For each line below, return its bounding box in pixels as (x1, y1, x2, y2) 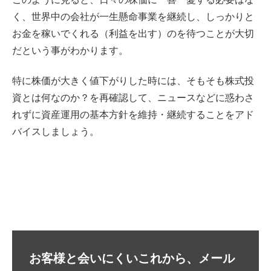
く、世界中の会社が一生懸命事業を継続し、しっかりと (12, 11, 254, 22)
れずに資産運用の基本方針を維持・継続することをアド (12, 109, 254, 120)
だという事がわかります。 (12, 45, 128, 56)
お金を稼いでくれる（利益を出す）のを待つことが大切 (12, 28, 254, 39)
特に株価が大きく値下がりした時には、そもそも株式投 (12, 76, 254, 87)
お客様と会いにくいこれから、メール (29, 252, 235, 265)
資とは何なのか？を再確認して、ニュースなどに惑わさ (12, 93, 254, 103)
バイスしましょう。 (12, 126, 99, 137)
